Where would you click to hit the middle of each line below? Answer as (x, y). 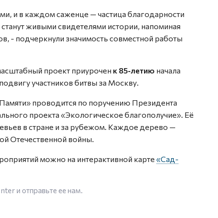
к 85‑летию (133, 70)
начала (168, 70)
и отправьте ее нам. (49, 190)
